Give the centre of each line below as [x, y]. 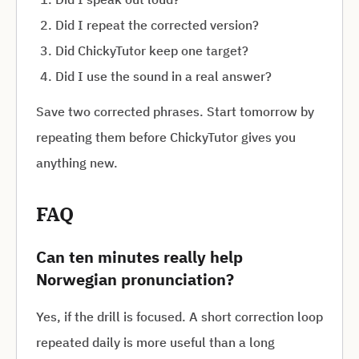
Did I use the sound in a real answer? [163, 76]
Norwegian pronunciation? [135, 279]
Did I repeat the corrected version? [157, 25]
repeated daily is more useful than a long [155, 342]
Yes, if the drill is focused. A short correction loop [179, 317]
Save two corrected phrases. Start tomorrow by [175, 111]
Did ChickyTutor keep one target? [152, 50]
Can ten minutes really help [139, 257]
